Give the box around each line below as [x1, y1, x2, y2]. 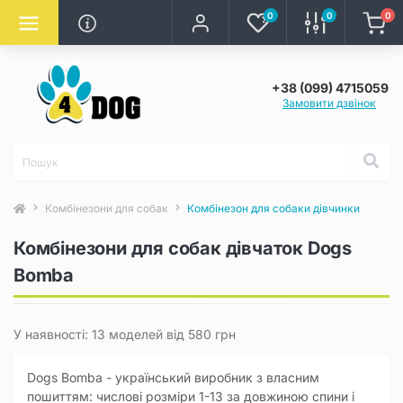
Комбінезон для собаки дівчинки [187, 201, 360, 215]
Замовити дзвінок [282, 96, 376, 111]
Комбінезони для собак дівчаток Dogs [13, 237, 352, 259]
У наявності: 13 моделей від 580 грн [13, 327, 236, 342]
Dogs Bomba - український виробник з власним [27, 370, 319, 385]
